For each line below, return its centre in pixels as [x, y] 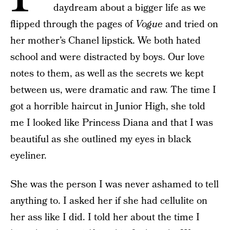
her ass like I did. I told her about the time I [105, 217]
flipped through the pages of [73, 24]
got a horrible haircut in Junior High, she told [108, 107]
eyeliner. [28, 156]
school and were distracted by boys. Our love [108, 57]
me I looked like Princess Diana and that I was [112, 123]
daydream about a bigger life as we [130, 8]
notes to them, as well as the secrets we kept [107, 74]
